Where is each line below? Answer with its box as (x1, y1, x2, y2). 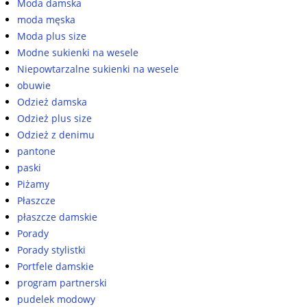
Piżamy (17, 177, 49, 191)
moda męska (17, 13, 75, 26)
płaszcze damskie (17, 210, 97, 223)
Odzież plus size (17, 112, 92, 125)
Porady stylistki (17, 243, 86, 256)
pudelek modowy (17, 293, 95, 306)
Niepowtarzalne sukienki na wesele (17, 62, 179, 75)
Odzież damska (17, 95, 87, 108)
